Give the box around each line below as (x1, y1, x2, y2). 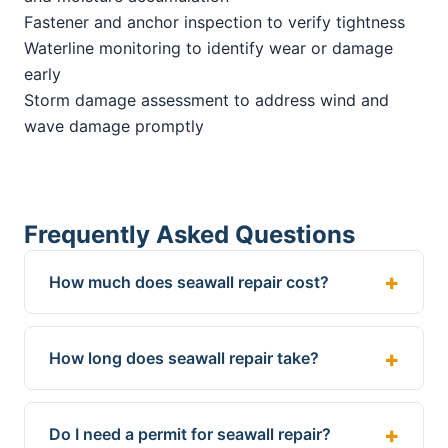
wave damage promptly (24, 115, 204, 136)
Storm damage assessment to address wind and (24, 89, 389, 110)
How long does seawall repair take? (49, 348, 319, 369)
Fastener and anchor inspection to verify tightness (24, 11, 405, 32)
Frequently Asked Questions (24, 219, 355, 249)
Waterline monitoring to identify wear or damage (24, 37, 393, 58)
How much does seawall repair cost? (49, 271, 329, 292)
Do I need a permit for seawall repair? (49, 424, 331, 445)
